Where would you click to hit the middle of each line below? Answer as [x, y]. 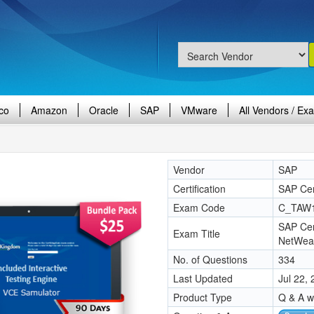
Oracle [104, 110]
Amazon [49, 110]
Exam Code [199, 207]
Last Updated [203, 278]
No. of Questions [210, 259]
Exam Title [197, 233]
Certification [199, 189]
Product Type [203, 297]
